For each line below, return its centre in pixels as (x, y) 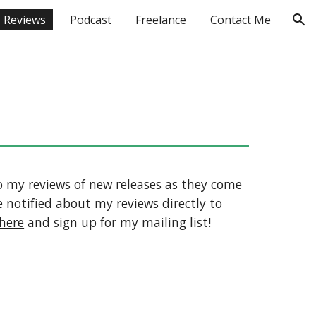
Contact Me (241, 20)
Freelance (161, 20)
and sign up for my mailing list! (118, 222)
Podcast (91, 20)
